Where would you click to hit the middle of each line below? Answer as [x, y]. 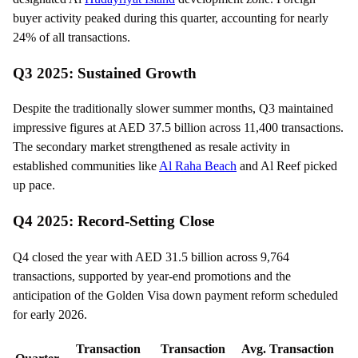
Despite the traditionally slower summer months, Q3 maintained [173, 109]
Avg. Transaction [287, 348]
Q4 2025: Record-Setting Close [113, 221]
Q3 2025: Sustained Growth [105, 73]
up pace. [34, 185]
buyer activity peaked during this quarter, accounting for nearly [171, 18]
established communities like [86, 166]
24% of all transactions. [72, 37]
